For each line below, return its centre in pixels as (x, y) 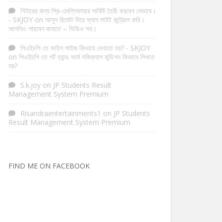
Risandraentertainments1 (61, 113)
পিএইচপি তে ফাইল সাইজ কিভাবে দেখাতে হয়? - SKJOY (85, 48)
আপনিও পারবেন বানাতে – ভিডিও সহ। (53, 28)
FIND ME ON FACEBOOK (49, 166)
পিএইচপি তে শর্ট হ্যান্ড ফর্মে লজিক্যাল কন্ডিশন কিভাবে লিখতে (87, 57)
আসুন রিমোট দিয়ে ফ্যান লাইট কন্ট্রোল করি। (95, 20)
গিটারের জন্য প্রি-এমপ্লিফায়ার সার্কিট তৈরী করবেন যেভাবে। (88, 11)
